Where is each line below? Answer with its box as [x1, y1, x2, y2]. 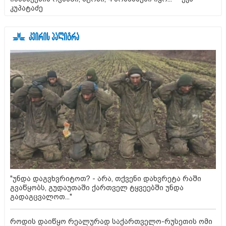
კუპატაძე [10, 4, 43, 13]
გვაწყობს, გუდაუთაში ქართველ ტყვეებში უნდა [10, 183, 184, 192]
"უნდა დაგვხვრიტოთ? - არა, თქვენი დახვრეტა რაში [10, 174, 201, 183]
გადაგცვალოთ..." [10, 192, 72, 201]
